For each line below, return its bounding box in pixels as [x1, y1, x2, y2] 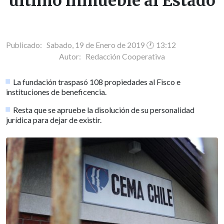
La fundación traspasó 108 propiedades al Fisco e [13, 76, 181, 86]
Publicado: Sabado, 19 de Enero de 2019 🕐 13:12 [6, 40, 176, 49]
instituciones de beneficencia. [6, 86, 106, 96]
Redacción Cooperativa [85, 51, 165, 61]
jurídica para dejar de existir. [6, 114, 101, 124]
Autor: [59, 51, 85, 61]
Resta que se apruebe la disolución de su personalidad [13, 104, 195, 114]
